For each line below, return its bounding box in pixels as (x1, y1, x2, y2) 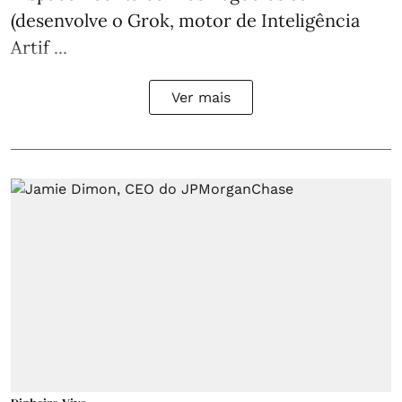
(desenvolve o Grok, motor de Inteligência (11, 8, 360, 31)
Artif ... (11, 35, 67, 58)
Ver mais (171, 88, 231, 106)
